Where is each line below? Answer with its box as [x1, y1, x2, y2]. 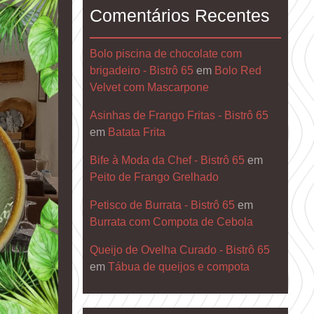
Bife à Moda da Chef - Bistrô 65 [89, 153, 245, 166]
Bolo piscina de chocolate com [89, 47, 242, 60]
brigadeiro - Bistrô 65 [89, 64, 193, 76]
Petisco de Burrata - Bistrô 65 [89, 198, 235, 211]
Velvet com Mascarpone [89, 81, 209, 93]
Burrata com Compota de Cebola [89, 215, 253, 228]
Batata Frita [107, 125, 165, 138]
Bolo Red [214, 64, 261, 76]
